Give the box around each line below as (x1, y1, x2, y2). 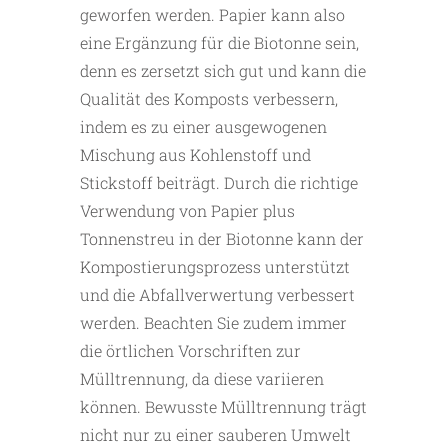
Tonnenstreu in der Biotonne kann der (80, 228, 364, 250)
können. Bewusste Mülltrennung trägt (80, 396, 367, 418)
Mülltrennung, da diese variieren (80, 368, 324, 390)
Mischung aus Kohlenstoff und (80, 144, 311, 166)
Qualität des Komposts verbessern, (80, 88, 338, 110)
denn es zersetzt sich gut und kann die (80, 60, 366, 82)
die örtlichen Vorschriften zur (80, 340, 301, 362)
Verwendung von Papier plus (80, 200, 295, 222)
